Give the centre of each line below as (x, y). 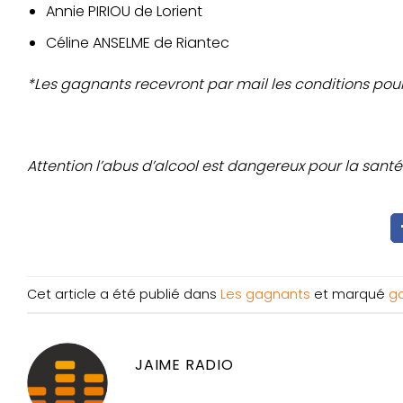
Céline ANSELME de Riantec (137, 42)
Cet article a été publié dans (124, 294)
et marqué (349, 294)
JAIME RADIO (184, 365)
